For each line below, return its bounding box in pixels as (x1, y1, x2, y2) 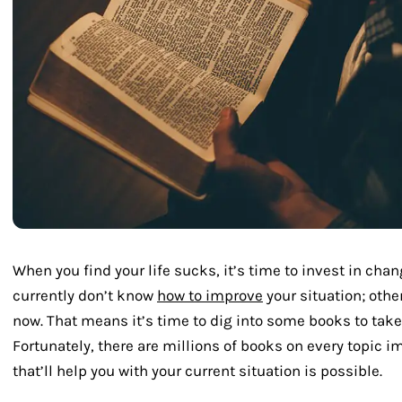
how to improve (157, 286, 263, 305)
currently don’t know (13, 286, 157, 305)
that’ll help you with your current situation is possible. (13, 362, 382, 380)
